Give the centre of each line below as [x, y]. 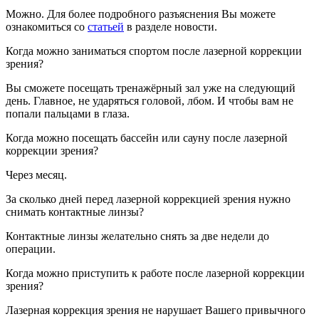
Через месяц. [38, 175]
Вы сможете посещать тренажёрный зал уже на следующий [151, 88]
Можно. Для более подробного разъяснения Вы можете [141, 14]
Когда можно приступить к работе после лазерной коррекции [155, 273]
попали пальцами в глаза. [68, 114]
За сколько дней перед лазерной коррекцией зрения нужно [148, 199]
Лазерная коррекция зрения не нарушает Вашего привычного [156, 310]
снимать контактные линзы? [75, 212]
